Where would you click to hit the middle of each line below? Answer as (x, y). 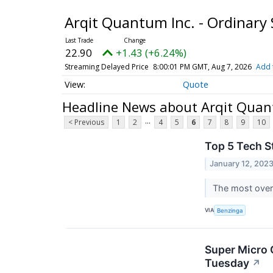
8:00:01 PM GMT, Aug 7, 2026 (202, 67)
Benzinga (230, 210)
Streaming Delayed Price (106, 67)
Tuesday (227, 263)
